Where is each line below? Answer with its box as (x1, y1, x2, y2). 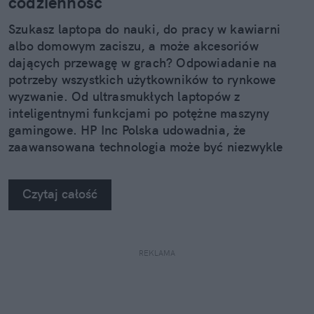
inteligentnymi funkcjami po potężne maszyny (8, 105, 270, 122)
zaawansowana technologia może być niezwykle (8, 139, 283, 156)
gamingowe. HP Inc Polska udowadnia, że (8, 122, 246, 139)
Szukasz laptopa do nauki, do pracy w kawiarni (8, 21, 281, 38)
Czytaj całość (22, 186, 97, 203)
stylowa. (8, 156, 57, 172)
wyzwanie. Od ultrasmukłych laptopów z (8, 88, 240, 105)
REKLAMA (139, 248, 175, 259)
